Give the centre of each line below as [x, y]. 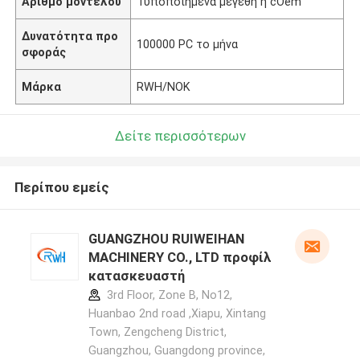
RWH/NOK [164, 86]
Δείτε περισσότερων [180, 135]
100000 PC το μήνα [188, 44]
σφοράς [44, 52]
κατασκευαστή [136, 276]
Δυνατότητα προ [70, 36]
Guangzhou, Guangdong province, [176, 351]
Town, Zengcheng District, [157, 332]
